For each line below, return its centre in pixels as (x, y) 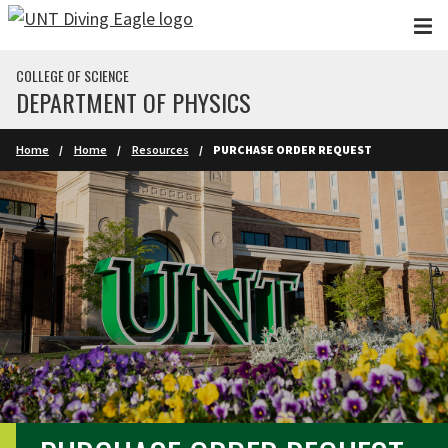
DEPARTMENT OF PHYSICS (133, 102)
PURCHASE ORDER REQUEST (293, 149)
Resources (160, 149)
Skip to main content (88, 23)
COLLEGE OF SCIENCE (72, 75)
